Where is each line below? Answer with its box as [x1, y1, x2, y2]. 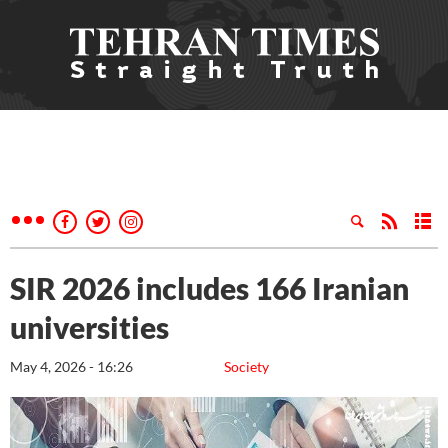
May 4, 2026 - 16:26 [10, 358, 133, 375]
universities [10, 309, 169, 345]
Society [224, 358, 269, 375]
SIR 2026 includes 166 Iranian [10, 270, 409, 306]
